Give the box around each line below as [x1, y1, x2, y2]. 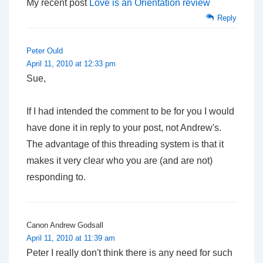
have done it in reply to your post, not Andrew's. [26, 122, 221, 133]
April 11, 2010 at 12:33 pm [26, 59, 116, 68]
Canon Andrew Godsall [26, 220, 103, 230]
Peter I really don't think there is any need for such [26, 247, 232, 258]
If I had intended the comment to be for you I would [26, 106, 234, 116]
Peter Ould [26, 46, 63, 55]
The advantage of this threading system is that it [26, 139, 224, 149]
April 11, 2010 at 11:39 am [26, 233, 115, 242]
